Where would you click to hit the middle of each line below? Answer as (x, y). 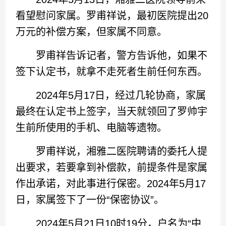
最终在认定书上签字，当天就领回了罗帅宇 (112, 111)
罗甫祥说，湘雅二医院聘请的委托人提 (112, 151)
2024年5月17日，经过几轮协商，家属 (111, 95)
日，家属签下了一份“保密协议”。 (90, 200)
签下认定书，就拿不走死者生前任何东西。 (112, 71)
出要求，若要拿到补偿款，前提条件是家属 (112, 167)
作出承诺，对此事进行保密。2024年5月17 (111, 183)
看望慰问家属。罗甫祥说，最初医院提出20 (112, 15)
